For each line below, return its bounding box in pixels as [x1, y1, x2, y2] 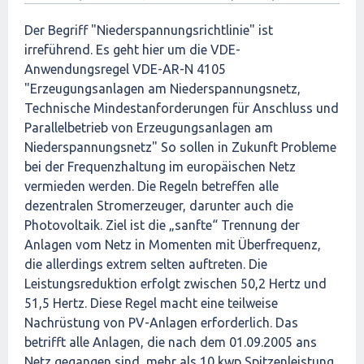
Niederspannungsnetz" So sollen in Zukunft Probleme [24, 140, 336, 154]
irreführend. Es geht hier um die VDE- [24, 42, 240, 57]
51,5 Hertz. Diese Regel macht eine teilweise [24, 296, 278, 310]
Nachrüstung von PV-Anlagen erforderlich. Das [24, 315, 298, 330]
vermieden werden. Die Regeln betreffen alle [24, 179, 279, 193]
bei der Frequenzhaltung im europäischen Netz [24, 159, 296, 174]
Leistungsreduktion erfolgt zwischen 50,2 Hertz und [24, 276, 327, 291]
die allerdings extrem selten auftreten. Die [24, 257, 267, 271]
